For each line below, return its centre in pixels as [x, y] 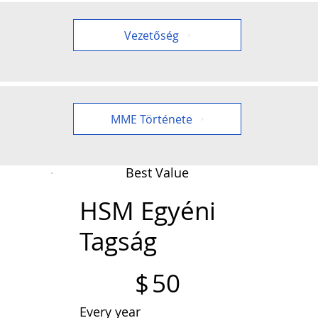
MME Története [152, 119]
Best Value [158, 172]
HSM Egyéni [148, 210]
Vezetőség [152, 35]
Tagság [118, 241]
